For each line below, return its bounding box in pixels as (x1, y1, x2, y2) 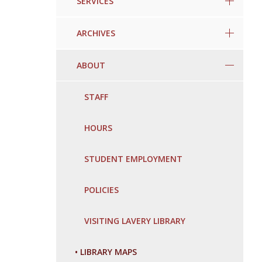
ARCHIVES (77, 27, 115, 39)
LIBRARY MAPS (80, 246, 137, 258)
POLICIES (84, 184, 119, 196)
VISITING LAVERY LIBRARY (84, 215, 185, 227)
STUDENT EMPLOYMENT (84, 153, 182, 165)
